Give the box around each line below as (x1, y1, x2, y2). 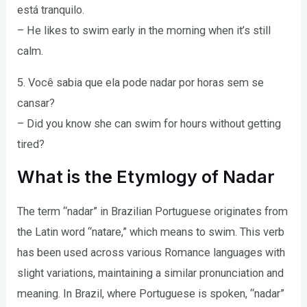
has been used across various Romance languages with (17, 246, 286, 260)
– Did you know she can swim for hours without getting (17, 117, 282, 131)
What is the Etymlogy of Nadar (17, 167, 275, 188)
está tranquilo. (17, 3, 85, 16)
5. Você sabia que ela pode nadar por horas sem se (17, 76, 265, 90)
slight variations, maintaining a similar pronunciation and (17, 267, 284, 280)
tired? (17, 138, 45, 151)
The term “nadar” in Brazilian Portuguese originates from (17, 205, 288, 219)
